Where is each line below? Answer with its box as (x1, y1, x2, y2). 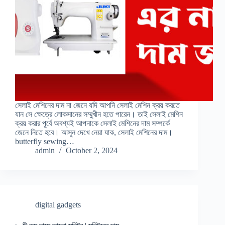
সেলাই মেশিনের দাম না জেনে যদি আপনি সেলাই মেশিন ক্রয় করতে (15, 101, 180, 110)
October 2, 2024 (66, 146, 118, 155)
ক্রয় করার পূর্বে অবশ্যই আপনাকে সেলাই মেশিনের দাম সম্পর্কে (15, 119, 170, 128)
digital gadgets (35, 200, 81, 209)
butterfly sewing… (15, 137, 74, 146)
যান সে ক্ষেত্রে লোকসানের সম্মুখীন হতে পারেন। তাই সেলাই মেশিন (15, 110, 183, 119)
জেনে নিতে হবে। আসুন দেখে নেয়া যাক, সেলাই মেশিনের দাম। (15, 128, 173, 137)
